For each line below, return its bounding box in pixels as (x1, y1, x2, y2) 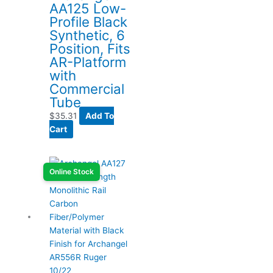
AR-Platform (49, 53, 127, 70)
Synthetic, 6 (49, 26, 126, 43)
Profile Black (49, 13, 128, 30)
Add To (85, 110, 115, 121)
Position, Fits (49, 40, 131, 57)
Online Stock (49, 167, 94, 177)
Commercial (49, 80, 125, 97)
